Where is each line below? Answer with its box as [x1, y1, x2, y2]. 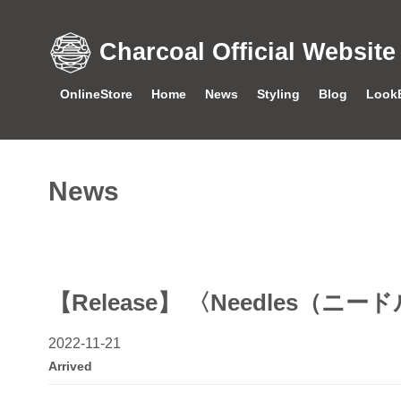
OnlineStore [60, 87, 133, 102]
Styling [257, 87, 301, 102]
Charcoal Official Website [98, 38, 396, 66]
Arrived [47, 358, 92, 373]
